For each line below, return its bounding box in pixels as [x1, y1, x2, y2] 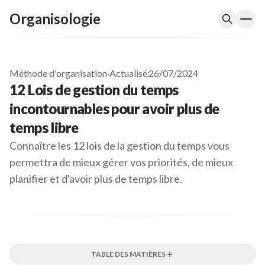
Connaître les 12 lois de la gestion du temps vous [9, 139, 230, 152]
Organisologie [9, 10, 101, 27]
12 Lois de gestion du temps [9, 81, 179, 98]
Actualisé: [109, 67, 150, 79]
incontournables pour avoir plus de [9, 100, 219, 117]
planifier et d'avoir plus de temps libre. [9, 172, 182, 185]
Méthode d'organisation [9, 67, 107, 79]
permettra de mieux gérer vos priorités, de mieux [9, 156, 233, 169]
